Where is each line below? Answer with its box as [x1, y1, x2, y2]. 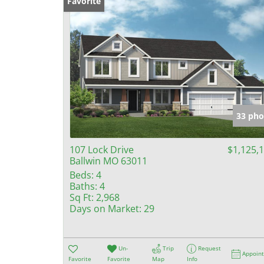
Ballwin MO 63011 [70, 154, 147, 167]
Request [198, 243, 222, 252]
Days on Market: [70, 202, 141, 215]
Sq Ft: [70, 190, 94, 204]
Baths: [70, 179, 97, 193]
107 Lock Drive [70, 143, 134, 156]
